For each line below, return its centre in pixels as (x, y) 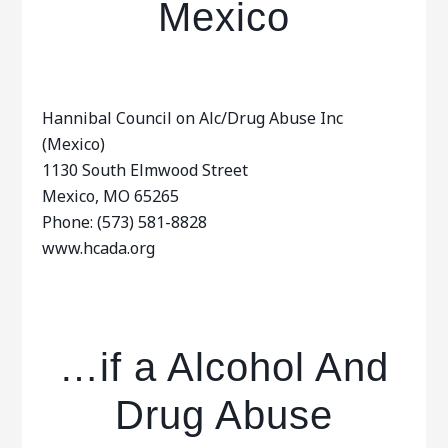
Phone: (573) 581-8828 (125, 222)
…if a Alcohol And (224, 367)
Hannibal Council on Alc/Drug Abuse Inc (193, 118)
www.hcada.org (99, 248)
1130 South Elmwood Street (145, 170)
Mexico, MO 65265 (111, 196)
